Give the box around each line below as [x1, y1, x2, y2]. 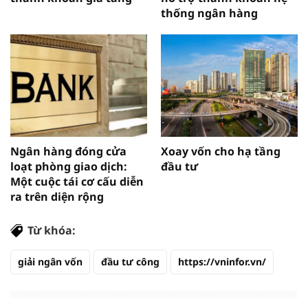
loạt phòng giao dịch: [10, 158, 127, 174]
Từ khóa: [27, 222, 76, 238]
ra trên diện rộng [10, 188, 104, 204]
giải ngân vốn [18, 254, 82, 268]
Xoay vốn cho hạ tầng [161, 143, 280, 159]
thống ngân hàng [161, 5, 258, 21]
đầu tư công [101, 254, 159, 268]
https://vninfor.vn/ [178, 254, 266, 268]
